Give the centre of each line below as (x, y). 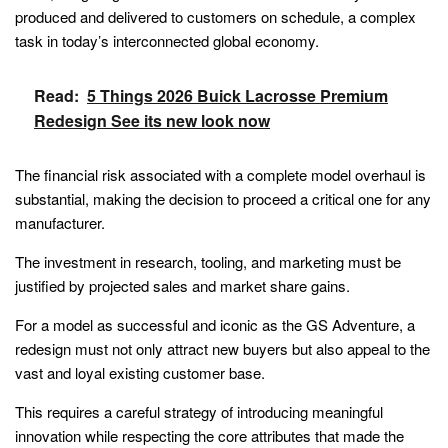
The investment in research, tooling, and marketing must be (208, 261)
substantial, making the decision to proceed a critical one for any (223, 198)
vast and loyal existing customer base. (140, 372)
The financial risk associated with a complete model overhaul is (220, 174)
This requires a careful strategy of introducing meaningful (199, 411)
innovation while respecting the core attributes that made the (209, 435)
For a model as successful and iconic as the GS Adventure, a (215, 324)
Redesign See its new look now (152, 120)
